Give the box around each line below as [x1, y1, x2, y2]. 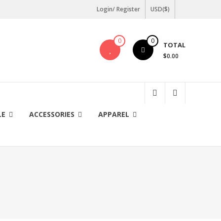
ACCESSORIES [29, 110, 74, 119]
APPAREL [98, 110, 129, 119]
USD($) [150, 5, 170, 13]
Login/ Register [97, 5, 140, 13]
